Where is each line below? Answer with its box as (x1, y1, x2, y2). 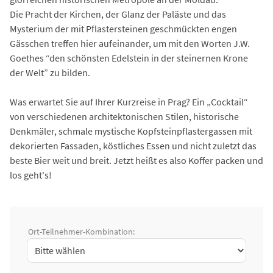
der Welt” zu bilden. (10, 66, 90, 79)
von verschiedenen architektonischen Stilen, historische (10, 110, 239, 123)
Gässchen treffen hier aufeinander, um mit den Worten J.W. (10, 37, 250, 50)
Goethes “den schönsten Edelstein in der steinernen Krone (10, 52, 248, 65)
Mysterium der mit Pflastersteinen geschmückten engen (10, 23, 237, 35)
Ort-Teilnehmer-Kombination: (28, 226, 135, 238)
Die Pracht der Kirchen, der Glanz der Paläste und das (10, 8, 226, 21)
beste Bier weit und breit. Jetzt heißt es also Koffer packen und (10, 154, 263, 167)
